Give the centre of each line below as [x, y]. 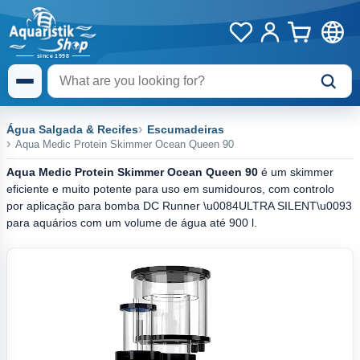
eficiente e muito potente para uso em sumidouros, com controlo [170, 189]
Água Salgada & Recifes [72, 129]
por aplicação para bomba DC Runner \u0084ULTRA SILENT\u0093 [179, 206]
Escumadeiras [186, 129]
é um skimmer [296, 172]
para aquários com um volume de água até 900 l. [132, 223]
